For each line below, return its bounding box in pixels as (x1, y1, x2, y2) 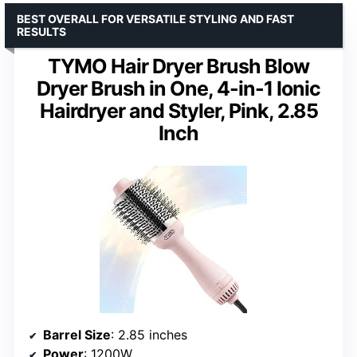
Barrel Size (43, 326, 111, 343)
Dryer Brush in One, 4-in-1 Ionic (37, 76, 320, 100)
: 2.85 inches (111, 326, 187, 343)
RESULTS (17, 24, 66, 38)
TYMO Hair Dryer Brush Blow (48, 53, 309, 78)
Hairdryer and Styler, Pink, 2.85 (39, 98, 318, 123)
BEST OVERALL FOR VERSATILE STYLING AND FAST (17, 11, 294, 25)
